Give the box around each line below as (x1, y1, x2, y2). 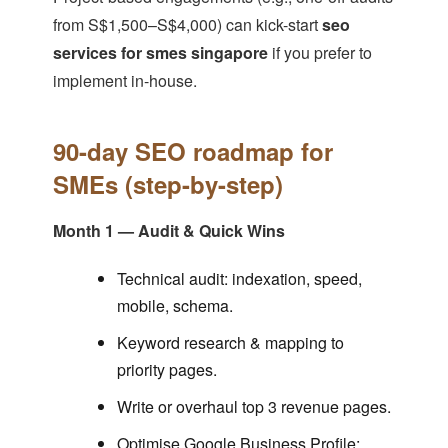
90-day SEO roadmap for (52, 134, 333, 169)
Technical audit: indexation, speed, (116, 267, 362, 291)
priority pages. (116, 358, 217, 382)
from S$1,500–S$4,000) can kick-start (52, 13, 322, 37)
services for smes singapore (52, 41, 268, 65)
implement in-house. (52, 69, 197, 93)
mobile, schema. (116, 294, 233, 318)
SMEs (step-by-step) (52, 167, 283, 202)
